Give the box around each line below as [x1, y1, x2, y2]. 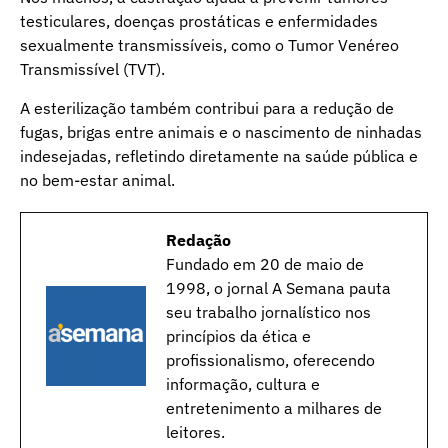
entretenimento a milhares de [166, 397, 382, 418]
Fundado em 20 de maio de [166, 253, 364, 274]
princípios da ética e [166, 325, 311, 346]
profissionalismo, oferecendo [166, 349, 375, 370]
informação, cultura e [166, 373, 320, 394]
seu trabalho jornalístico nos [166, 301, 371, 322]
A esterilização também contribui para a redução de [20, 97, 394, 118]
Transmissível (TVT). [20, 59, 165, 80]
